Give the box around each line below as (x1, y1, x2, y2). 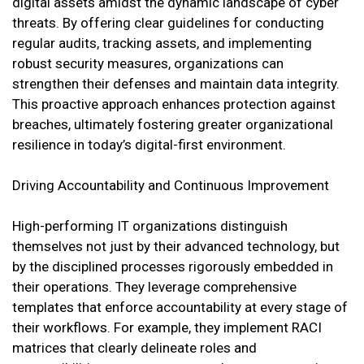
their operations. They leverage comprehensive (12, 279, 297, 296)
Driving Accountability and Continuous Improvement (12, 177, 329, 194)
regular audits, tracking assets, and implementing (12, 35, 312, 52)
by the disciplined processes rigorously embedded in (12, 258, 333, 275)
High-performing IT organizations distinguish (12, 218, 288, 235)
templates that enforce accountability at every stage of (12, 299, 348, 316)
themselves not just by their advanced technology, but (12, 238, 340, 255)
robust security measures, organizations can (12, 55, 284, 72)
